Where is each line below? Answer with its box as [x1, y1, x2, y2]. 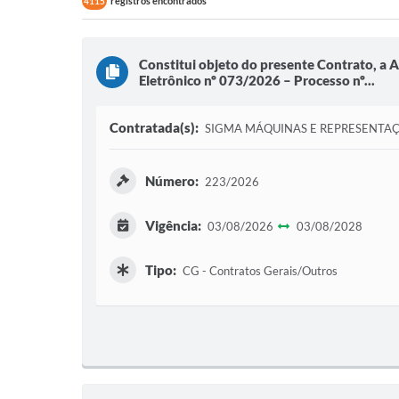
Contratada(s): [110, 119, 199, 135]
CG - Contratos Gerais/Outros [179, 264, 338, 278]
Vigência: [145, 217, 201, 233]
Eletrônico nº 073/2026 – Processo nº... [139, 72, 375, 88]
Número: [145, 173, 199, 189]
